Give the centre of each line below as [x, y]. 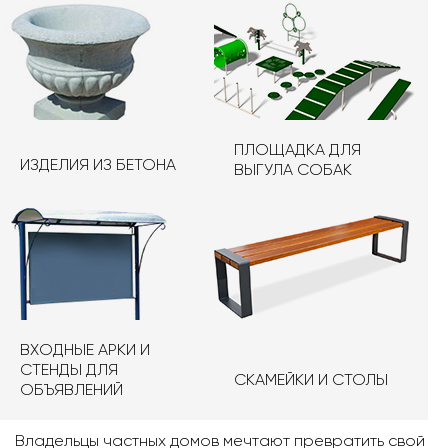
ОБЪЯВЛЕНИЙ [71, 389]
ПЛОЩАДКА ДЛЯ [297, 149]
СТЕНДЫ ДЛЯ [69, 369]
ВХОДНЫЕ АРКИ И [85, 349]
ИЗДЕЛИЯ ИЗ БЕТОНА [98, 164]
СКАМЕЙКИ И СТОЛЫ [311, 379]
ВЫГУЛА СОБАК [293, 169]
